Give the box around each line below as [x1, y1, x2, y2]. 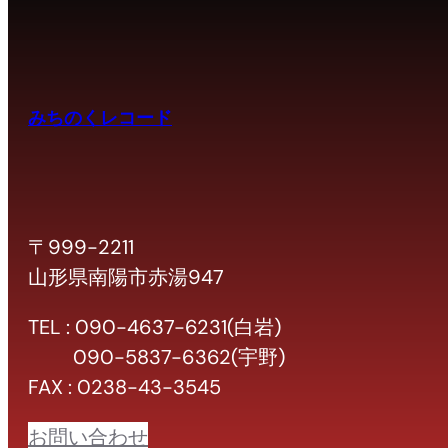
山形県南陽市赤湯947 [28, 264, 224, 291]
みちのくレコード [28, 105, 172, 130]
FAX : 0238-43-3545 [28, 374, 221, 401]
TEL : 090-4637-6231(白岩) [28, 314, 281, 341]
